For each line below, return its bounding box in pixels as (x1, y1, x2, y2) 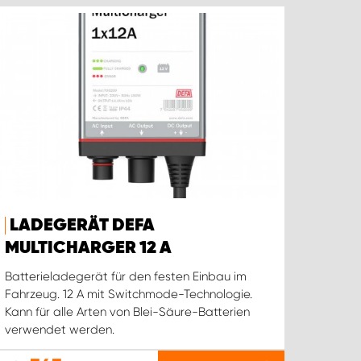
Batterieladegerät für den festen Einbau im (5, 269, 247, 284)
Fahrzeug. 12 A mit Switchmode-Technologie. (5, 287, 253, 302)
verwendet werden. (5, 322, 115, 338)
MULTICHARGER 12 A (5, 239, 172, 258)
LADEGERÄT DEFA (10, 217, 156, 235)
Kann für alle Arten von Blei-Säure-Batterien (5, 305, 251, 320)
